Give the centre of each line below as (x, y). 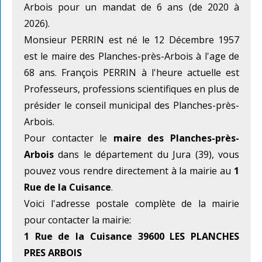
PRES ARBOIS (53, 253)
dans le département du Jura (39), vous (146, 155)
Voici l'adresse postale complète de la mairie (132, 204)
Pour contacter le (69, 138)
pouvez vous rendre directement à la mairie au (129, 171)
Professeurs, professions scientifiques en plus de (132, 89)
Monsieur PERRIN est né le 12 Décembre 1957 (132, 40)
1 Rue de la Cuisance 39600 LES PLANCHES (132, 237)
